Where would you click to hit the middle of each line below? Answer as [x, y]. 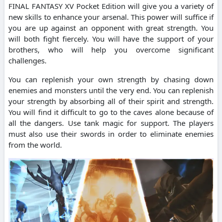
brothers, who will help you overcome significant [111, 50]
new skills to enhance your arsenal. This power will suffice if [111, 17]
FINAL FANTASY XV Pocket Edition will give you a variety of [111, 6]
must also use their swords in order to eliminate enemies [111, 134]
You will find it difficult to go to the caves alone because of [111, 112]
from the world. [35, 145]
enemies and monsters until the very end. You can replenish [111, 90]
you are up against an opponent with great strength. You [111, 28]
